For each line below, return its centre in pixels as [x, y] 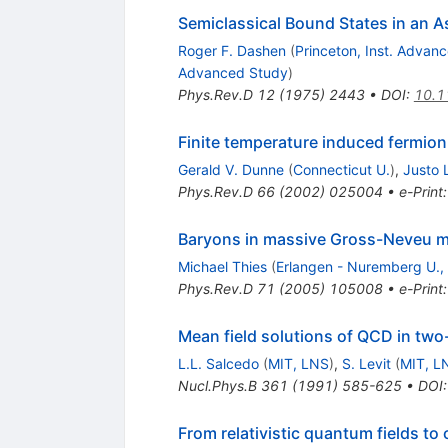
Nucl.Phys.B [217, 385]
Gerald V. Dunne [230, 169]
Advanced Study [232, 72]
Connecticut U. [341, 169]
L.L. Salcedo [218, 363]
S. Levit [366, 363]
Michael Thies [222, 266]
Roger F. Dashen [231, 50]
